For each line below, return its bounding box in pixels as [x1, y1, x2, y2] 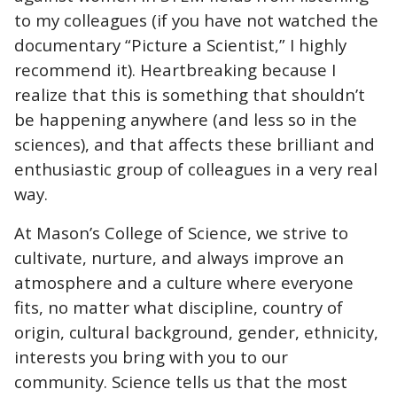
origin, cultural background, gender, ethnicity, [14, 320, 378, 343]
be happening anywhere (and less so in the [14, 107, 357, 130]
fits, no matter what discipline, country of [14, 295, 343, 318]
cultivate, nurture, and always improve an [14, 245, 344, 269]
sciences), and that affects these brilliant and [14, 132, 375, 155]
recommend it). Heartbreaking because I [14, 58, 336, 81]
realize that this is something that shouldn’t [14, 82, 365, 105]
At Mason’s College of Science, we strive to [14, 221, 348, 244]
